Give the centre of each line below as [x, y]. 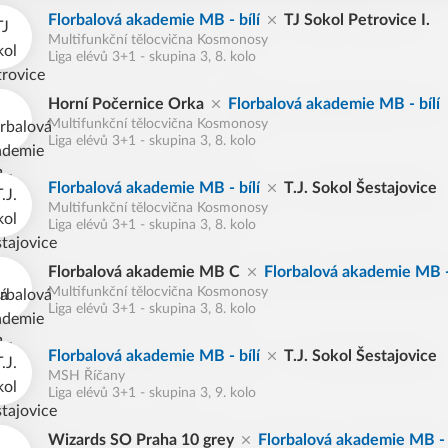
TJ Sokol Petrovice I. [357, 20]
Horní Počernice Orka [126, 104]
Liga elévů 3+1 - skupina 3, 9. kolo [152, 393]
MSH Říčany [86, 376]
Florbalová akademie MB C [144, 272]
